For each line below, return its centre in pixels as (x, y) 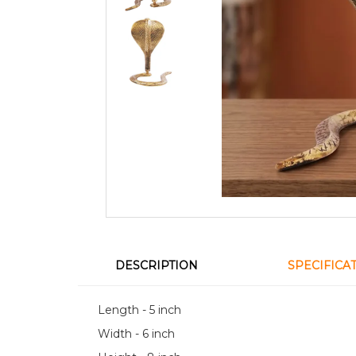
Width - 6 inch (136, 333)
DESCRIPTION (157, 265)
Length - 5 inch (139, 310)
